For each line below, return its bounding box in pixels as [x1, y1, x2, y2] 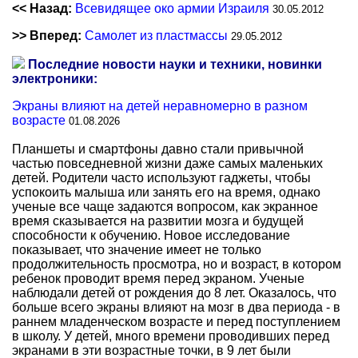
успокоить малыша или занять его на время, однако [12, 185, 320, 199]
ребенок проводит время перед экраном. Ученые [12, 272, 304, 285]
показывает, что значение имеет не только [12, 243, 261, 257]
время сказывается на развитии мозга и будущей [12, 214, 304, 228]
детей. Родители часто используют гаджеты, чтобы [12, 171, 311, 185]
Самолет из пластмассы [85, 29, 228, 42]
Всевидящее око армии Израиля [75, 2, 269, 15]
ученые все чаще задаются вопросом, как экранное [12, 200, 318, 213]
